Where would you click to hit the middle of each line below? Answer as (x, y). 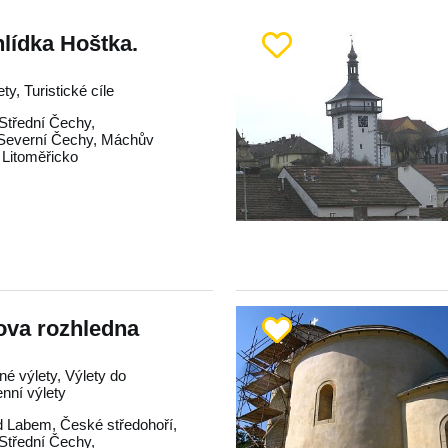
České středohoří (117, 424)
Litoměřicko (40, 156)
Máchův (128, 139)
